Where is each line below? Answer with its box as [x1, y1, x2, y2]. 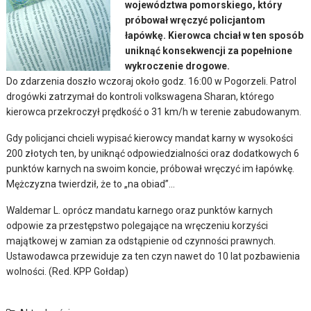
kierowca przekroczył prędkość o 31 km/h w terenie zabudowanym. [6, 106, 302, 117]
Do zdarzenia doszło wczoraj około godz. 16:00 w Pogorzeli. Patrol [6, 75, 297, 87]
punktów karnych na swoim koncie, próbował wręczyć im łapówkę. [6, 162, 295, 174]
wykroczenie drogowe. [125, 60, 230, 72]
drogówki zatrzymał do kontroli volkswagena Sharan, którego [6, 90, 275, 102]
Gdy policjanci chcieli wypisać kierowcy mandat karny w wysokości [6, 132, 294, 144]
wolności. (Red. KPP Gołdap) [6, 265, 129, 277]
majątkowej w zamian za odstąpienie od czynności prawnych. [6, 235, 276, 246]
